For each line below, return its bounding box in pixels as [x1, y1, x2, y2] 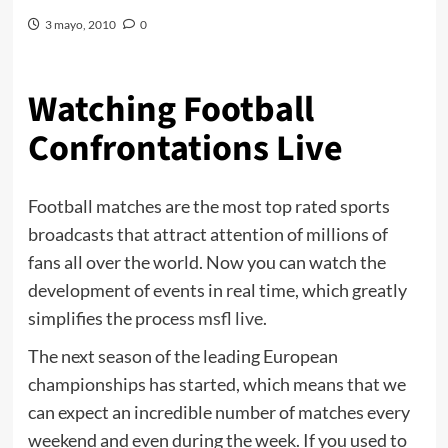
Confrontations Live [27, 123, 343, 175]
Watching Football [27, 84, 314, 136]
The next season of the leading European [27, 345, 338, 368]
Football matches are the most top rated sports [27, 195, 390, 218]
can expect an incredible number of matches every [27, 401, 410, 424]
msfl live [197, 307, 263, 330]
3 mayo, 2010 [44, 17, 116, 33]
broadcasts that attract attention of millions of [27, 223, 388, 246]
